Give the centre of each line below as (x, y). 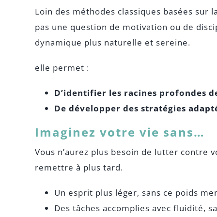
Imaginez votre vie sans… (120, 132)
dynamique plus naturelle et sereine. (112, 42)
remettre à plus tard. (79, 167)
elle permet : (62, 68)
